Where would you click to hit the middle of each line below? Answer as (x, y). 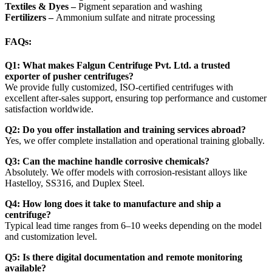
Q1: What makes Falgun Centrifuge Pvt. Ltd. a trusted (117, 65)
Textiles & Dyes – (42, 7)
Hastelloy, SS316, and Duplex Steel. (75, 183)
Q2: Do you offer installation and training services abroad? (125, 129)
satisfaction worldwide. (49, 109)
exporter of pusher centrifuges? (69, 76)
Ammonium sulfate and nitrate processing (135, 18)
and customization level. (51, 236)
